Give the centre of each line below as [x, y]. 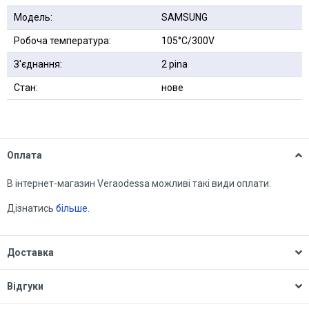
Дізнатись [31, 208]
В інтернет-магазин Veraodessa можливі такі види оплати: [139, 183]
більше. [73, 208]
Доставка [30, 252]
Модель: [33, 17]
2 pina [175, 64]
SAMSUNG [185, 17]
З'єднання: [38, 64]
